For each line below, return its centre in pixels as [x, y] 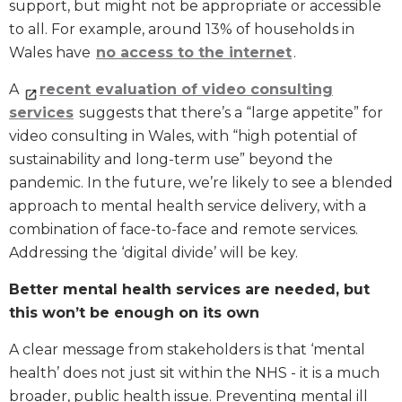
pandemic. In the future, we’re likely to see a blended [201, 183]
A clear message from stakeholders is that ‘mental [187, 350]
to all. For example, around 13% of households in [182, 30]
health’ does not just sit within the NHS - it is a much [194, 373]
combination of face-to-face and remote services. [184, 230]
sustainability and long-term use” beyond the [171, 160]
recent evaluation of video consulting [186, 90]
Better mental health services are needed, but [189, 290]
